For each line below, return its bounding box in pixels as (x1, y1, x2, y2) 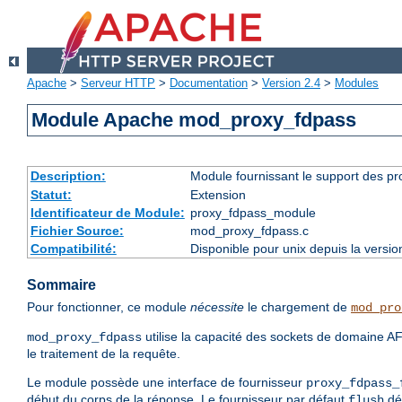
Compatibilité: (30, 241, 117, 257)
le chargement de (244, 300, 351, 315)
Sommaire (27, 277, 96, 293)
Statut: (30, 188, 72, 203)
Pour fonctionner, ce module (27, 300, 190, 315)
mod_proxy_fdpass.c (189, 223, 309, 239)
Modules (335, 76, 379, 91)
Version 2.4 (262, 76, 320, 91)
